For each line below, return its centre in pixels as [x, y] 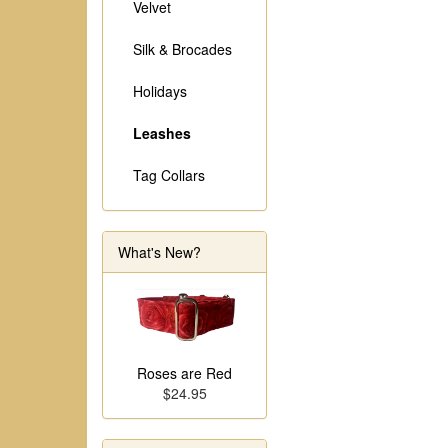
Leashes [162, 133]
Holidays [160, 91]
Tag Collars [169, 175]
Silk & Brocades [182, 49]
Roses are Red [184, 373]
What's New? [159, 252]
